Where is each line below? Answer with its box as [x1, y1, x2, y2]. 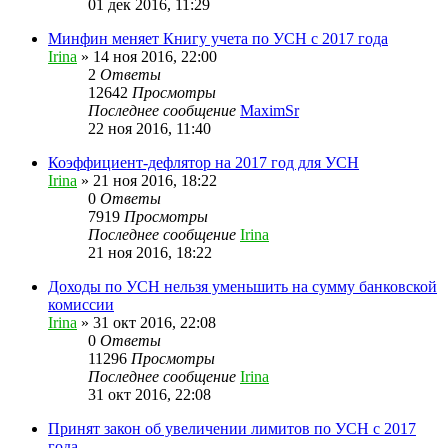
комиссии [48, 295, 114, 313]
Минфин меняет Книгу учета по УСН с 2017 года [48, 29, 388, 47]
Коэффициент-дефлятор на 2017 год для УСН [48, 153, 359, 171]
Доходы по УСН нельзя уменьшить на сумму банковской [48, 277, 437, 295]
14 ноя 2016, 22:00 [93, 47, 217, 65]
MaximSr [240, 101, 299, 119]
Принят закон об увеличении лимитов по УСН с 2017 [48, 419, 416, 437]
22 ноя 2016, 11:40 [88, 119, 211, 137]
